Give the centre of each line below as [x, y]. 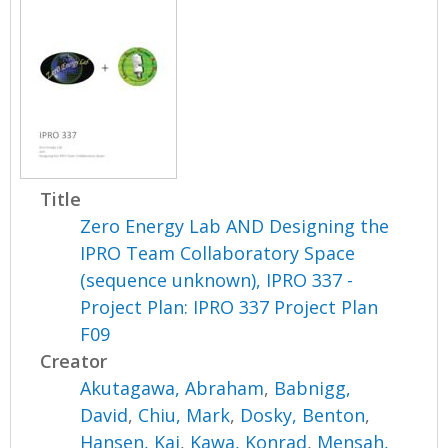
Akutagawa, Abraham [172, 388]
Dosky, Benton [303, 415]
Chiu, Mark [184, 415]
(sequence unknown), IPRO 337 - [217, 280]
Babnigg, [313, 388]
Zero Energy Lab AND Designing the [235, 226]
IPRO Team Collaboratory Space [218, 253]
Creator [74, 361]
